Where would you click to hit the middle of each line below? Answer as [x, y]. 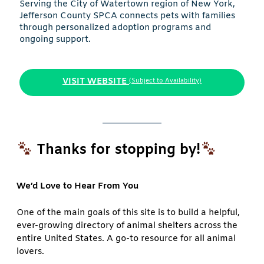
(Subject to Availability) [165, 81]
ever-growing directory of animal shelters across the [127, 226]
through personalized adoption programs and [115, 27]
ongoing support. [55, 39]
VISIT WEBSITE [95, 81]
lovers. [30, 252]
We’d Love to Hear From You [77, 186]
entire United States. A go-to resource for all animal [126, 239]
